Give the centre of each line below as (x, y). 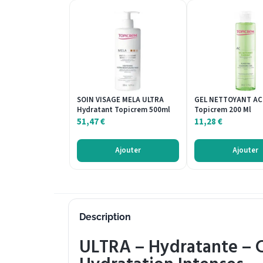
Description (105, 217)
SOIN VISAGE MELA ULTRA (120, 100)
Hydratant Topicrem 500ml (124, 109)
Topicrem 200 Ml (223, 109)
